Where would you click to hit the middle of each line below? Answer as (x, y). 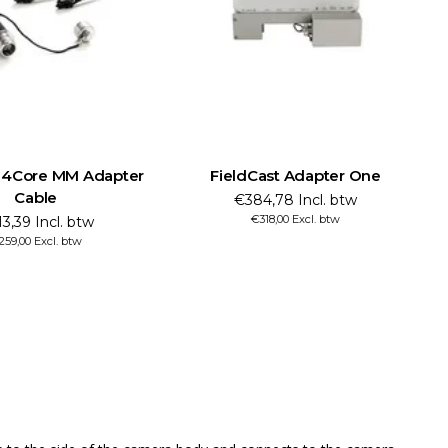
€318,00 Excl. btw (296, 218)
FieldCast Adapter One (295, 175)
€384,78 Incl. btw (296, 199)
